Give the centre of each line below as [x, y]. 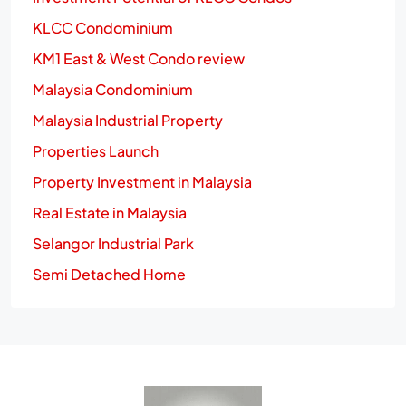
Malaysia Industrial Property [128, 120]
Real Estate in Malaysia [110, 212]
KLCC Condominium [103, 27]
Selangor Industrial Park [113, 243]
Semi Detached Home [109, 274]
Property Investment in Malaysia [142, 181]
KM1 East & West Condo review [139, 58]
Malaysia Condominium [113, 89]
